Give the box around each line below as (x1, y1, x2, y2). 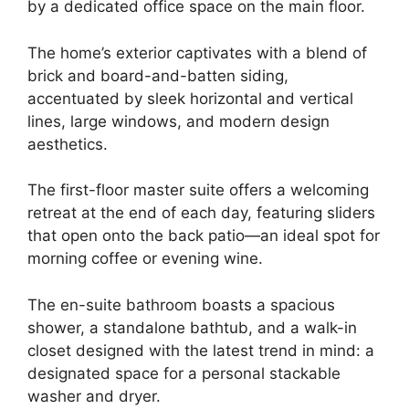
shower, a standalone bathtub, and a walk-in (27, 318, 357, 337)
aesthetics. (27, 134, 108, 153)
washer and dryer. (27, 386, 161, 405)
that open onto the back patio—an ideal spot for (27, 226, 380, 246)
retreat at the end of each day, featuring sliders (27, 204, 375, 223)
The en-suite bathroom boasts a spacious (27, 295, 335, 314)
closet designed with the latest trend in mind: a (27, 341, 374, 360)
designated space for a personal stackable (27, 363, 341, 383)
